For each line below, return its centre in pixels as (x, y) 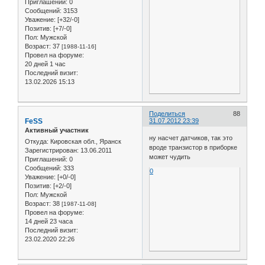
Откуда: (37, 142)
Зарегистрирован (51, 151)
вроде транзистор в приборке (193, 148)
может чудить (170, 157)
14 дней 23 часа (49, 222)
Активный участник (57, 130)
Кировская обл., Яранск (85, 142)
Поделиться (167, 113)
